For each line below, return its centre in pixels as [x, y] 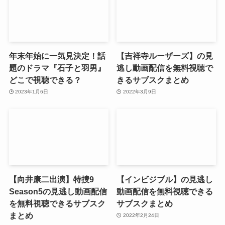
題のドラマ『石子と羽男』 [57, 68]
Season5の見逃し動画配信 [58, 191]
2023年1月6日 [32, 92]
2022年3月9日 [139, 92]
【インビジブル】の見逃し [165, 179]
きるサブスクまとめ [153, 80]
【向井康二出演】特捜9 [51, 179]
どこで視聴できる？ [45, 80]
